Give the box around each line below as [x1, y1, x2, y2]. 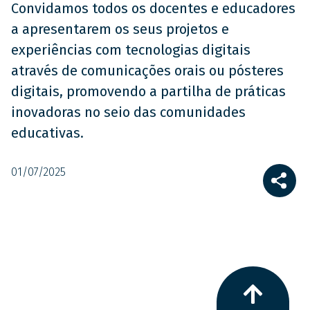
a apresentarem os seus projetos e [11, 21, 229, 38]
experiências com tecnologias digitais [11, 42, 250, 59]
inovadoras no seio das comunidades [11, 104, 246, 121]
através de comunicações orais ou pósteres [11, 62, 284, 80]
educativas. [11, 125, 84, 142]
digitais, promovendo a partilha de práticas [11, 83, 286, 100]
